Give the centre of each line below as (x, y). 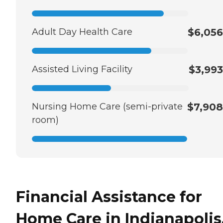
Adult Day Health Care (82, 32)
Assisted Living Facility (82, 69)
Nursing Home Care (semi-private (107, 106)
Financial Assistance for (109, 197)
